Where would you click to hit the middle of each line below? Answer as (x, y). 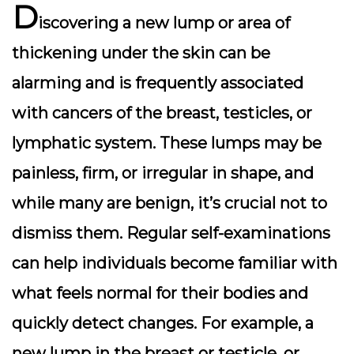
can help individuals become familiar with (175, 263)
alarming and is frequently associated (158, 83)
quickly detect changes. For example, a (163, 323)
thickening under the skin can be (141, 53)
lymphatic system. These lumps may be (167, 143)
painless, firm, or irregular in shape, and (163, 173)
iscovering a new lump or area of (164, 23)
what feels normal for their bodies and (160, 293)
